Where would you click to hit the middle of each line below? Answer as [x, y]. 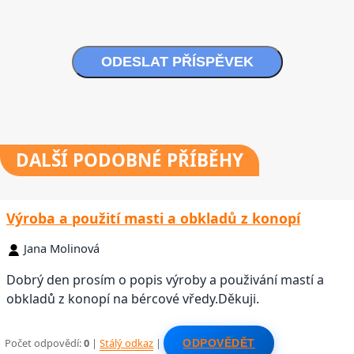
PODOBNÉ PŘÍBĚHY [156, 160]
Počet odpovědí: [45, 343]
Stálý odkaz [127, 343]
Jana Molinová [62, 248]
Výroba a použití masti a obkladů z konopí [153, 218]
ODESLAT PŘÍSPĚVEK [177, 61]
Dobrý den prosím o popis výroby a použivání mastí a [165, 279]
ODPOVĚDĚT [219, 343]
